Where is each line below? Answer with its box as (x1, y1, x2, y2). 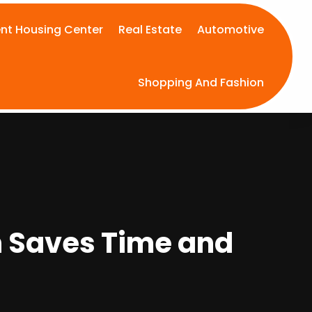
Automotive (197, 22, 265, 38)
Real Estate (118, 22, 182, 38)
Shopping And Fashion (138, 75, 265, 91)
